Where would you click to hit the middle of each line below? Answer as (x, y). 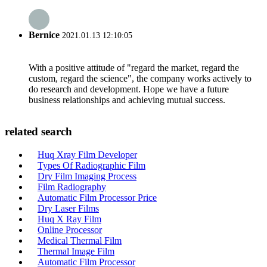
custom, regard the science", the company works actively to (140, 78)
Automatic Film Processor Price (97, 198)
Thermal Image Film (76, 251)
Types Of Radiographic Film (91, 165)
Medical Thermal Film (80, 240)
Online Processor (70, 230)
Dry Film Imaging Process (87, 176)
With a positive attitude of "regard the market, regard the (134, 67)
